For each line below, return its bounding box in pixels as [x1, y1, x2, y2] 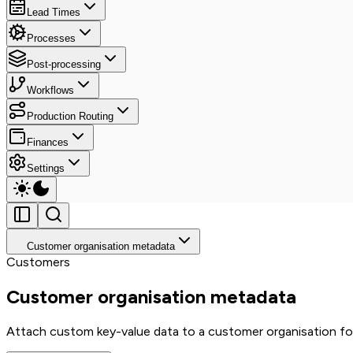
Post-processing [27, 58, 101, 71]
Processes [27, 32, 76, 45]
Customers [6, 255, 70, 270]
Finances [27, 136, 69, 149]
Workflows [27, 84, 74, 97]
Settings [27, 162, 65, 175]
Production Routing [27, 110, 113, 123]
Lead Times [27, 6, 80, 19]
